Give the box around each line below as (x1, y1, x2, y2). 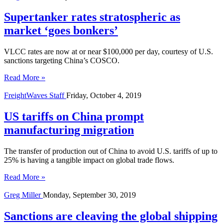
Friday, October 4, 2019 (66, 91, 141, 100)
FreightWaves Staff (4, 91, 66, 100)
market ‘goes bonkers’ (4, 24, 118, 37)
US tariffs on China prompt (4, 110, 144, 123)
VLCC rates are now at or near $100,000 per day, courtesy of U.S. (4, 47, 213, 56)
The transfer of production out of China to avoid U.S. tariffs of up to (4, 147, 218, 156)
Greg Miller (4, 191, 43, 200)
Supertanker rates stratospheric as (4, 10, 180, 24)
